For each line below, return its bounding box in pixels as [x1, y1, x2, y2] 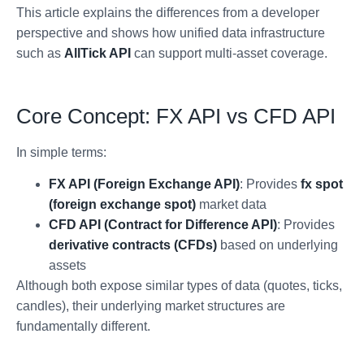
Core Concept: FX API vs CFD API [16, 104, 336, 129]
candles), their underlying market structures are [16, 299, 285, 314]
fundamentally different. [16, 319, 150, 334]
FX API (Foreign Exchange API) [49, 177, 240, 192]
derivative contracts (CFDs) [49, 238, 217, 253]
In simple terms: [16, 145, 106, 160]
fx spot [301, 177, 343, 192]
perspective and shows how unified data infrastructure [16, 26, 325, 41]
